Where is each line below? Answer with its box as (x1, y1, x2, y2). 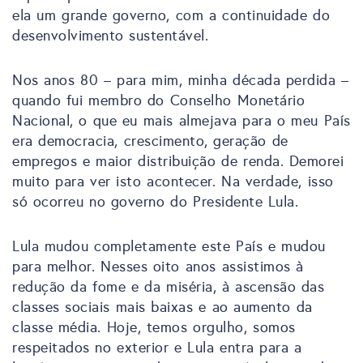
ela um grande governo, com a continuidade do (12, 6, 331, 24)
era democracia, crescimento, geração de (12, 131, 288, 150)
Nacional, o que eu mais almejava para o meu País (12, 111, 351, 130)
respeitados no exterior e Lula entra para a (12, 338, 302, 357)
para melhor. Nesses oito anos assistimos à (12, 257, 304, 275)
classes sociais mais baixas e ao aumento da (12, 297, 313, 316)
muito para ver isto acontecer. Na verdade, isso (12, 172, 334, 190)
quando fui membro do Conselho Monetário (12, 91, 305, 109)
